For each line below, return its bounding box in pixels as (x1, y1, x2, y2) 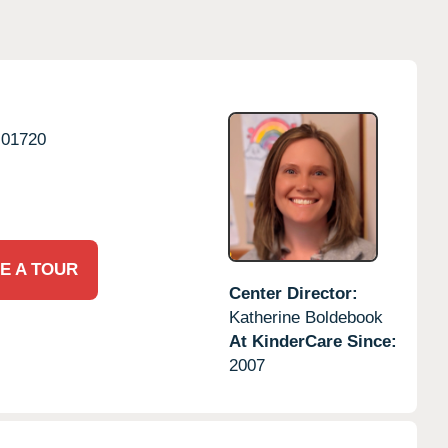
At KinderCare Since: (228, 331, 397, 351)
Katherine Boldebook (228, 307, 383, 327)
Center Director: (228, 283, 358, 303)
